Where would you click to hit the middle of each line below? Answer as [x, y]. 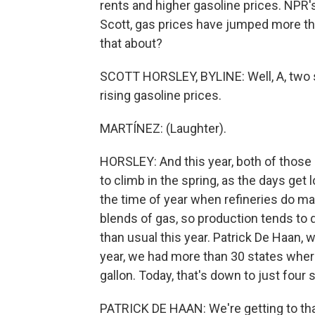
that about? [131, 43]
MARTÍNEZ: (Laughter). [163, 128]
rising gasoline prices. [161, 95]
